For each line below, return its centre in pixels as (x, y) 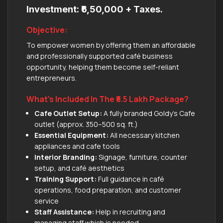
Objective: (47, 30)
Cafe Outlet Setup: (68, 113)
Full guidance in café (130, 179)
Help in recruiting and (130, 212)
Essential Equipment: (71, 135)
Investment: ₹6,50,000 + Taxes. (95, 9)
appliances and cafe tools (77, 146)
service (47, 201)
